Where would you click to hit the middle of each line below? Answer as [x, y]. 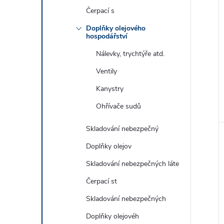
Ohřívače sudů [118, 106]
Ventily [106, 71]
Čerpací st [101, 181]
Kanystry [110, 89]
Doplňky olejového [116, 28]
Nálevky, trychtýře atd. [130, 54]
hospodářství [107, 36]
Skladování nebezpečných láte [132, 164]
